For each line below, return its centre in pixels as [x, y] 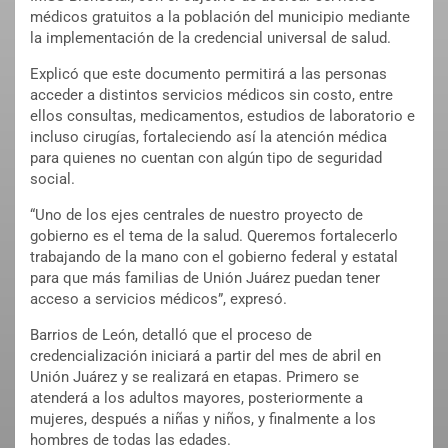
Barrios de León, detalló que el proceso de [171, 335]
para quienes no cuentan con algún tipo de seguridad [206, 158]
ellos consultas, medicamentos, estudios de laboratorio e [222, 116]
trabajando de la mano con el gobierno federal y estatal [214, 257]
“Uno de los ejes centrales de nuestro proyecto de [196, 215]
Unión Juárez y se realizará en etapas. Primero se [194, 377]
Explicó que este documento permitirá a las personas [208, 74]
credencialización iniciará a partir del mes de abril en [205, 356]
